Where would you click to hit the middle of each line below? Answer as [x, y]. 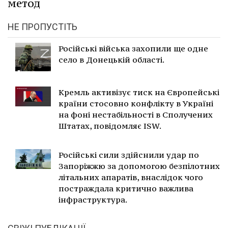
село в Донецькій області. [111, 60]
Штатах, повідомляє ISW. [110, 126]
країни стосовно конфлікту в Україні [136, 104]
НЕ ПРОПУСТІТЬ [42, 27]
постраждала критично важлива [126, 189]
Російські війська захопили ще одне [133, 49]
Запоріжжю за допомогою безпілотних [139, 166]
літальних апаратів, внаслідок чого [131, 177]
